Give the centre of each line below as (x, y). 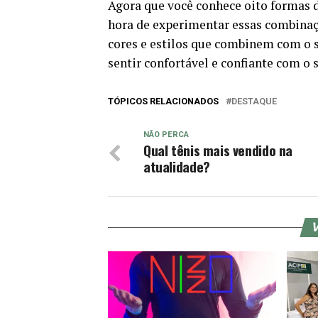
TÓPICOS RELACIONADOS (163, 102)
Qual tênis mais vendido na (218, 150)
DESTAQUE (254, 102)
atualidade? (177, 167)
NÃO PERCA (166, 135)
